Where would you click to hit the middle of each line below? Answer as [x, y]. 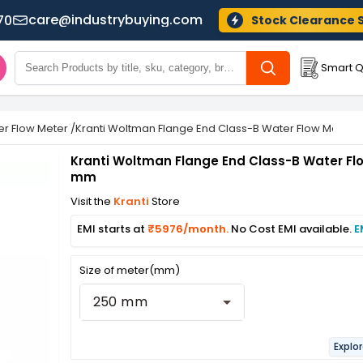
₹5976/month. [189, 229]
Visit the [92, 201]
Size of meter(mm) [129, 270]
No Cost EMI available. [292, 229]
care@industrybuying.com [115, 20]
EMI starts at [112, 229]
